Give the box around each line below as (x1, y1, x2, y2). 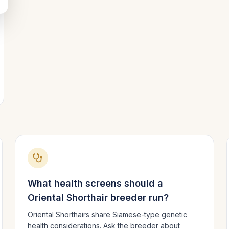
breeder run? (108, 192, 169, 203)
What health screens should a (28, 178, 164, 189)
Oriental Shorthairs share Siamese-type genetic (28, 210, 188, 219)
